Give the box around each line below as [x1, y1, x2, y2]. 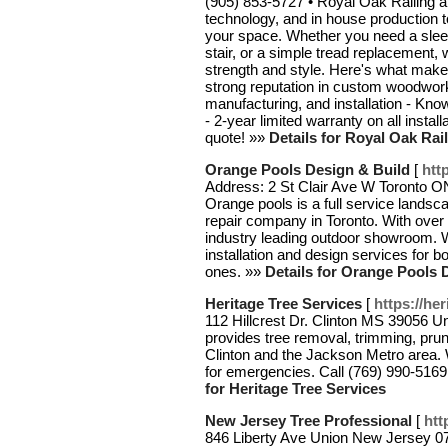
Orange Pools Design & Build [205, 161, 410, 178]
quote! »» [205, 129, 269, 146]
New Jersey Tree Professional [205, 412, 412, 429]
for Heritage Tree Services [205, 380, 386, 397]
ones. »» [205, 263, 265, 280]
